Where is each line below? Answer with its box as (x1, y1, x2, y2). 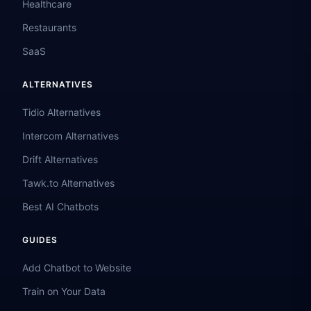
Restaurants (22, 22, 76, 33)
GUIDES (22, 235, 58, 245)
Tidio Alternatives (22, 106, 101, 118)
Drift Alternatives (22, 153, 98, 165)
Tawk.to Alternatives (22, 177, 115, 189)
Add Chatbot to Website (22, 262, 131, 274)
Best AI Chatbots (22, 201, 99, 212)
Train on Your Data (22, 285, 106, 297)
